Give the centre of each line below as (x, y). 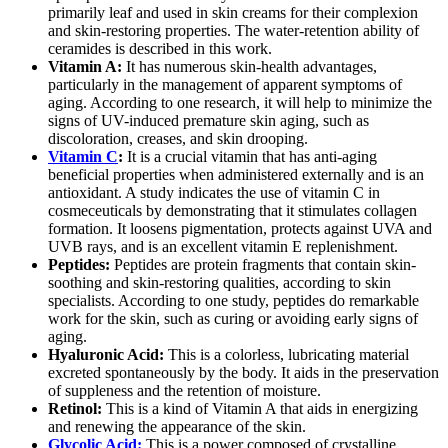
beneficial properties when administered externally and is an (236, 175)
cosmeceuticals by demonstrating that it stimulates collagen (232, 211)
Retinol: (75, 409)
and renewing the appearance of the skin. (177, 427)
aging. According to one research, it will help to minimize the (240, 103)
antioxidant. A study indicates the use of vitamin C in (214, 193)
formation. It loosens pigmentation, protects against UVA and (240, 229)
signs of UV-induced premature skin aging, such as (208, 121)
